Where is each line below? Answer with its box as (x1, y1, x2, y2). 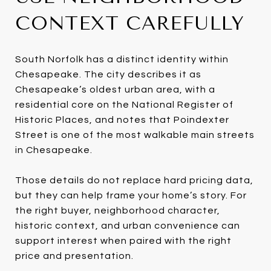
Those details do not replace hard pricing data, (15, 175, 253, 185)
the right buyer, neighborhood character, (15, 205, 220, 215)
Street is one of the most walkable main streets (15, 129, 255, 140)
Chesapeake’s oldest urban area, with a (15, 84, 215, 94)
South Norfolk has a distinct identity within (15, 54, 229, 64)
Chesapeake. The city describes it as (15, 69, 201, 79)
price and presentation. (15, 250, 134, 261)
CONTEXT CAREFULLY (15, 11, 244, 34)
